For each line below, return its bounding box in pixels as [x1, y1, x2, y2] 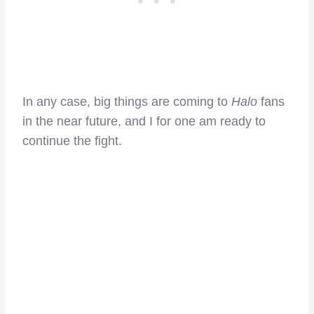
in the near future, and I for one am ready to [22, 114, 266, 129]
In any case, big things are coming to [22, 95, 231, 109]
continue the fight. [22, 134, 122, 149]
